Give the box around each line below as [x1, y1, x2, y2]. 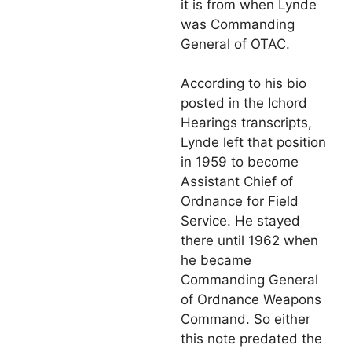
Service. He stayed [181, 213, 300, 229]
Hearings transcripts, [181, 115, 312, 131]
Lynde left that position [181, 134, 326, 151]
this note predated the [181, 331, 322, 347]
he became [181, 252, 251, 269]
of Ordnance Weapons [181, 291, 321, 308]
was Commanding [181, 16, 295, 32]
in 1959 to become [181, 154, 299, 170]
